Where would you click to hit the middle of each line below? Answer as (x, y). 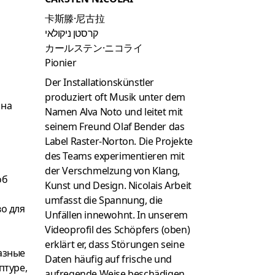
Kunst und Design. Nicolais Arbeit (118, 186)
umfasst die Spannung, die (104, 200)
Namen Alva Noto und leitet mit (114, 112)
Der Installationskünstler (99, 83)
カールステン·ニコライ (94, 48)
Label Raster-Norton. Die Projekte (119, 141)
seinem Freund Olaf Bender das (115, 127)
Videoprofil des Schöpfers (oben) (118, 230)
